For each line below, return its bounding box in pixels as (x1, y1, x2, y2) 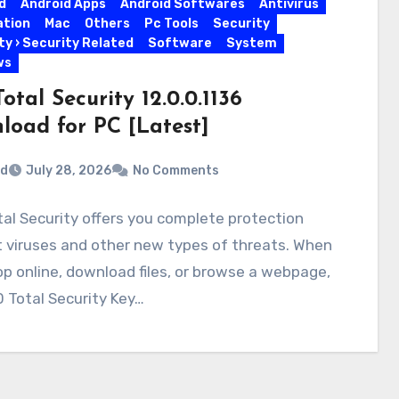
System (225, 35, 277, 51)
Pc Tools (143, 15, 199, 31)
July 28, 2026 (25, 163, 111, 178)
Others (84, 15, 130, 31)
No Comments (132, 163, 219, 178)
